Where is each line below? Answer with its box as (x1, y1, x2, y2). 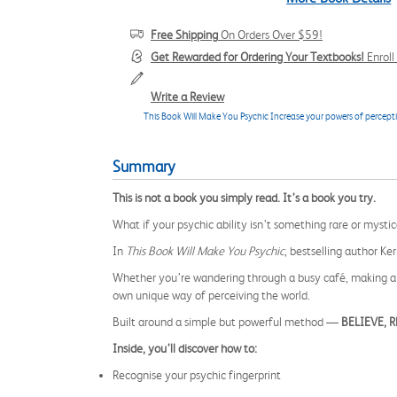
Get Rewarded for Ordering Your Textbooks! (151, 50, 364, 64)
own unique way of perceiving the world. (113, 288, 310, 302)
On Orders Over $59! (218, 27, 323, 42)
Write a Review (151, 90, 224, 104)
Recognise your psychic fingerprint (113, 368, 281, 382)
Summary (113, 158, 175, 175)
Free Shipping (151, 27, 218, 42)
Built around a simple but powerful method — (113, 315, 341, 329)
